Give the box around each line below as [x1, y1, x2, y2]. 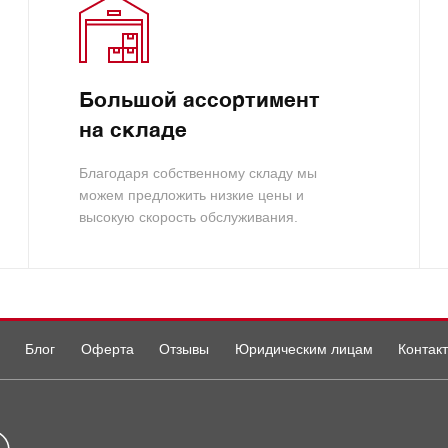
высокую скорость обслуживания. [79, 208, 299, 225]
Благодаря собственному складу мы [79, 164, 318, 181]
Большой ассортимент [79, 90, 321, 112]
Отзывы [159, 340, 210, 357]
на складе [79, 120, 188, 142]
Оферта [80, 340, 134, 357]
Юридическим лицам [234, 340, 373, 357]
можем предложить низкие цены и [79, 186, 305, 203]
